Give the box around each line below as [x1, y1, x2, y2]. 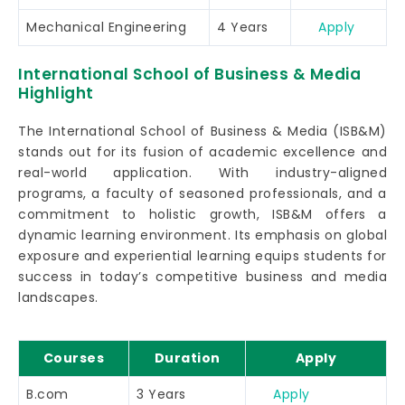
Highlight [18, 81, 94, 104]
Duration [154, 348, 221, 367]
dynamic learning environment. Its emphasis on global [18, 225, 387, 244]
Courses [42, 348, 105, 367]
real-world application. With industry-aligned [18, 163, 387, 182]
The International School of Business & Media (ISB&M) [18, 121, 387, 140]
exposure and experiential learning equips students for [18, 246, 387, 265]
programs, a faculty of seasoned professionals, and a [18, 184, 387, 202]
